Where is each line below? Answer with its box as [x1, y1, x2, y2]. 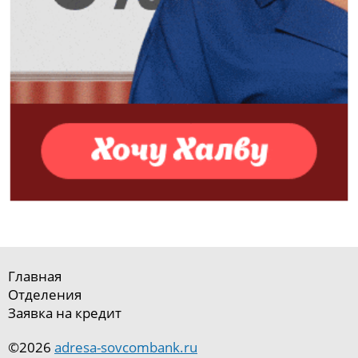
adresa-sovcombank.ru [54, 337, 197, 356]
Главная [8, 266, 62, 285]
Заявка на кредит [8, 303, 121, 322]
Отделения [8, 284, 82, 304]
